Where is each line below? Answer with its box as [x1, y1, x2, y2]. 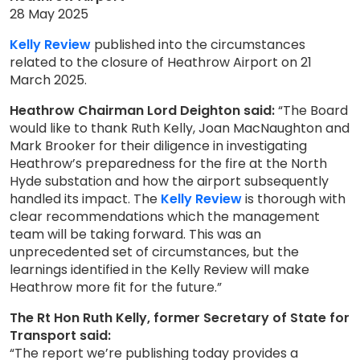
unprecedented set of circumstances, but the [10, 243, 299, 261]
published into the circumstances [91, 35, 305, 54]
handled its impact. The [10, 190, 161, 208]
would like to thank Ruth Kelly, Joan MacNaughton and [10, 119, 350, 137]
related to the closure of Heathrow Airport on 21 [10, 53, 312, 72]
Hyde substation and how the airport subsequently [10, 172, 329, 190]
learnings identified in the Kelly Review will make [10, 260, 309, 279]
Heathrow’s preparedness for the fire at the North [10, 154, 327, 173]
